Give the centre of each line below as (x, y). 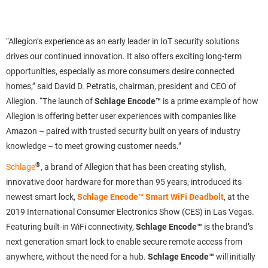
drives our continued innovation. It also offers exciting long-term (124, 56)
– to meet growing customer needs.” (115, 146)
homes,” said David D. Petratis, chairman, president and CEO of (121, 86)
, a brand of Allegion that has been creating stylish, (133, 167)
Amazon (22, 131)
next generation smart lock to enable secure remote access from (124, 242)
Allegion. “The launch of (50, 101)
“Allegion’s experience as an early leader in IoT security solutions (123, 41)
